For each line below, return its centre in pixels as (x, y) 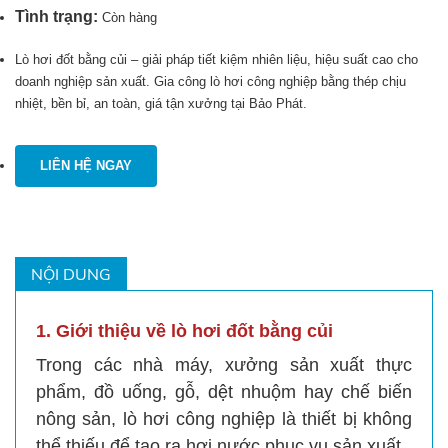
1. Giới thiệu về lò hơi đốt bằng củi (184, 331)
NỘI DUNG (71, 274)
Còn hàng (129, 18)
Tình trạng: (58, 17)
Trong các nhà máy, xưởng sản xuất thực (224, 365)
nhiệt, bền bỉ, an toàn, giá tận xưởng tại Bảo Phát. (161, 104)
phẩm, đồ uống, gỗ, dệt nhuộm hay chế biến (224, 392)
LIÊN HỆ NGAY (86, 166)
